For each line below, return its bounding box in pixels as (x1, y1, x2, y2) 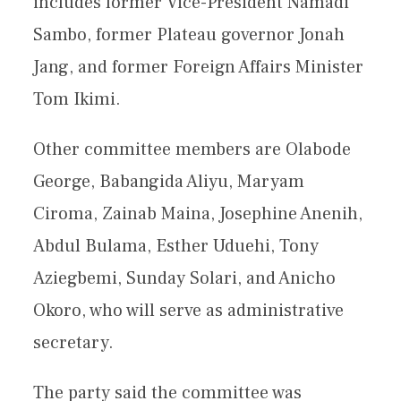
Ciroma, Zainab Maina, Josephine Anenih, (33, 202, 363, 226)
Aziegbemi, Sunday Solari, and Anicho (33, 267, 337, 290)
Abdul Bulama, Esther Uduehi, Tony (33, 235, 320, 258)
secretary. (33, 331, 115, 354)
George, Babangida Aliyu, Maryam (33, 170, 305, 193)
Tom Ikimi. (33, 88, 122, 111)
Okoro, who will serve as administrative (33, 299, 345, 322)
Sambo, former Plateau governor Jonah (33, 23, 346, 47)
